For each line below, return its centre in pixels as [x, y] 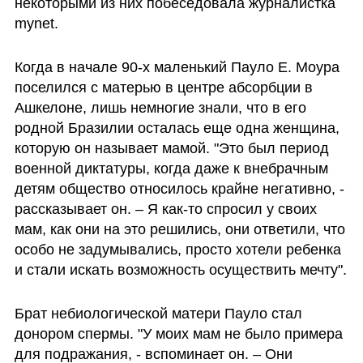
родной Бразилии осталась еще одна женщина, [177, 128]
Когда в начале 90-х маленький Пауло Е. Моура [177, 67]
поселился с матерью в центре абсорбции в [163, 87]
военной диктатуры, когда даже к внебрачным [171, 168]
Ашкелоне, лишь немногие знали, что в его [160, 107]
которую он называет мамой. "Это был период [171, 148]
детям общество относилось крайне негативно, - [179, 188]
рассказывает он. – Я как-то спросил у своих [165, 209]
